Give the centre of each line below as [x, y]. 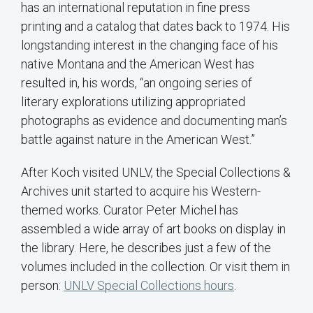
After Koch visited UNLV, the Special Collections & [156, 173]
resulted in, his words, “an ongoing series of [137, 83]
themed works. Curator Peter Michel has [130, 210]
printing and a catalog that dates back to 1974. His [155, 27]
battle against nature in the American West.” [138, 140]
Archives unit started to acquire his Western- [141, 191]
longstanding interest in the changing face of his [150, 45]
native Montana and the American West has [138, 64]
